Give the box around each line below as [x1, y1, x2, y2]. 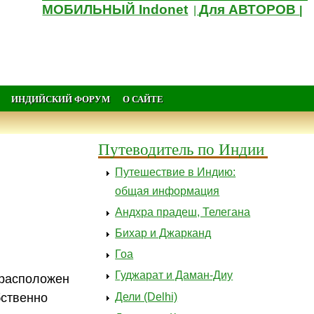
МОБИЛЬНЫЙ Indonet [42, 2, 189, 17]
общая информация [115, 184, 220, 197]
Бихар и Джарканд [115, 227, 212, 240]
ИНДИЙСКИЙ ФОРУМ [11, 92, 110, 105]
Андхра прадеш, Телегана [115, 205, 251, 218]
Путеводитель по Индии [98, 137, 265, 160]
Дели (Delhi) [115, 290, 178, 303]
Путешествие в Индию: [115, 165, 236, 178]
